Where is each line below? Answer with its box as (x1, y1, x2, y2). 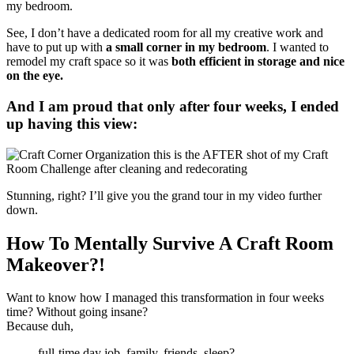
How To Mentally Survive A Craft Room (6, 232, 333, 254)
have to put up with (6, 40, 106, 55)
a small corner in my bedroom (106, 40, 266, 55)
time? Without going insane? (6, 305, 148, 319)
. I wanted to (266, 40, 329, 55)
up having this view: (6, 115, 137, 132)
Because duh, (6, 319, 73, 333)
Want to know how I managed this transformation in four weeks (6, 291, 324, 305)
